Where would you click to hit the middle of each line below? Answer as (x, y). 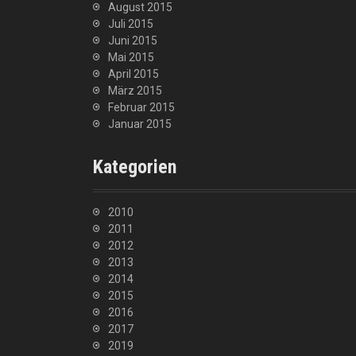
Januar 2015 (140, 124)
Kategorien (135, 167)
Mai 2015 (131, 57)
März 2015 (135, 91)
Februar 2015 (141, 107)
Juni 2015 (133, 41)
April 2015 (133, 74)
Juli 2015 (131, 24)
